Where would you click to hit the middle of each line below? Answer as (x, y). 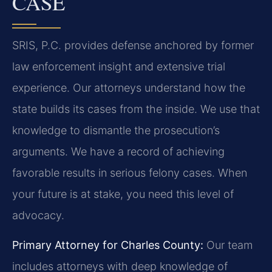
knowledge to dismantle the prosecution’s (116, 130)
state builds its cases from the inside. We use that (136, 109)
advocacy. (38, 215)
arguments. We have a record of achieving (118, 151)
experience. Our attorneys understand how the (129, 87)
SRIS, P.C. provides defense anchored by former (133, 45)
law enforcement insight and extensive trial (119, 66)
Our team (228, 245)
